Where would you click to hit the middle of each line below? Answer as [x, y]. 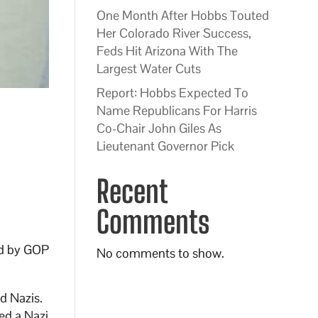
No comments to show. [160, 253]
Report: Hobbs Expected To [172, 93]
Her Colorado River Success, [174, 33]
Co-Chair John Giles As [159, 128]
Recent [131, 191]
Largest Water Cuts [148, 68]
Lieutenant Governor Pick [165, 146]
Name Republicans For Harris [176, 110]
